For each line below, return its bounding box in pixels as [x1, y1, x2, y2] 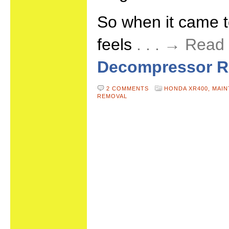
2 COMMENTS [106, 85, 149, 91]
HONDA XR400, [164, 85, 212, 91]
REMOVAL [97, 93, 127, 99]
